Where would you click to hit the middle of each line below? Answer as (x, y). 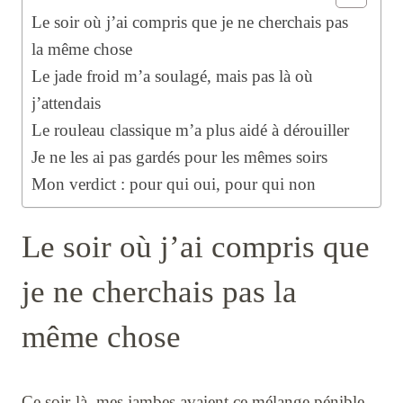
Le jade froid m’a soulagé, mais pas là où (172, 76)
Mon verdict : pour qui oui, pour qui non (174, 184)
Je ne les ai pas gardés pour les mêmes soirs (179, 157)
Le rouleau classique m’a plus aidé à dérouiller (190, 130)
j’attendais (66, 103)
